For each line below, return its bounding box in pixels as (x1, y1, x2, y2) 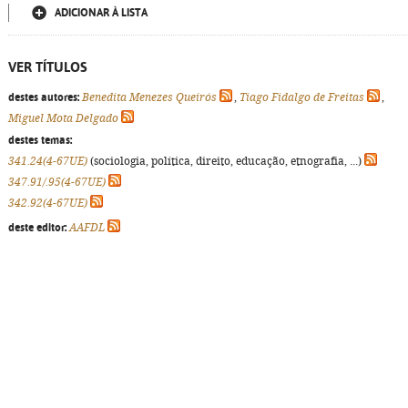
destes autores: (8, 91, 79, 104)
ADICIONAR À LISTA (55, 6, 148, 19)
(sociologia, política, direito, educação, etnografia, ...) (87, 155, 364, 168)
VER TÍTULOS (8, 59, 87, 75)
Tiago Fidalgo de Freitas (240, 91, 364, 104)
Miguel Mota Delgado (8, 112, 118, 125)
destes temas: (8, 134, 72, 147)
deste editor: (8, 221, 66, 234)
